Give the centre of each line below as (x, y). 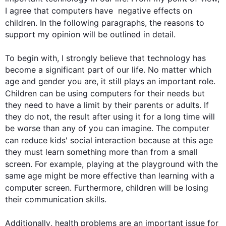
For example (58, 164)
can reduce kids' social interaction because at (94, 140)
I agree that (28, 11)
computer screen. (40, 188)
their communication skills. (56, 199)
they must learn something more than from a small (101, 152)
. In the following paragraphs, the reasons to (120, 23)
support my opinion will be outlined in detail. (90, 34)
